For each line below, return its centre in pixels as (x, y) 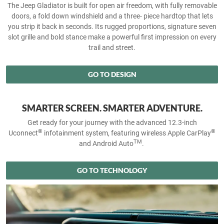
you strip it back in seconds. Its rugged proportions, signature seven (112, 26)
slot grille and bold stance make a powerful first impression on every (112, 37)
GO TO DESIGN (112, 74)
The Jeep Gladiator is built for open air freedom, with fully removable (112, 5)
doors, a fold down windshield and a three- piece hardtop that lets (112, 16)
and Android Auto (106, 143)
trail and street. (112, 47)
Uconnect (23, 133)
